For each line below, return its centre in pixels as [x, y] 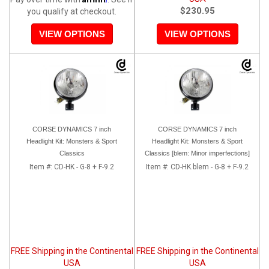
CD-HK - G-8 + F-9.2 [84, 167]
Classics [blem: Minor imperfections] [197, 153]
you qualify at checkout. [72, 11]
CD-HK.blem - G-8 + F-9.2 [210, 167]
